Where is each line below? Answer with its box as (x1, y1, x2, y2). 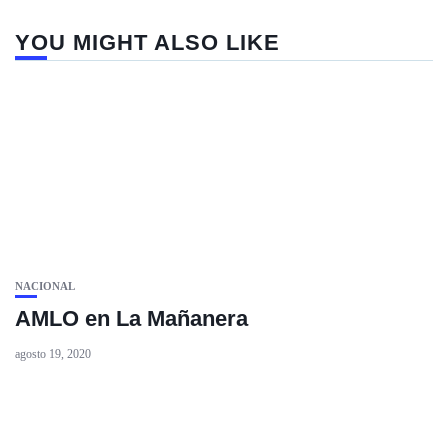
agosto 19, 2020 (15, 347, 91, 361)
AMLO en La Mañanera (15, 306, 248, 331)
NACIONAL (15, 280, 75, 292)
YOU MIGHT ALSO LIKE (15, 30, 280, 55)
